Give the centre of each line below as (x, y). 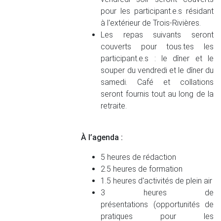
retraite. (114, 106)
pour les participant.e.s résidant (157, 11)
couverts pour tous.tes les (157, 47)
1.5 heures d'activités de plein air (157, 181)
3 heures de (157, 193)
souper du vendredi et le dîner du (157, 70)
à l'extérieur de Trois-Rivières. (151, 23)
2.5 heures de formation (142, 169)
